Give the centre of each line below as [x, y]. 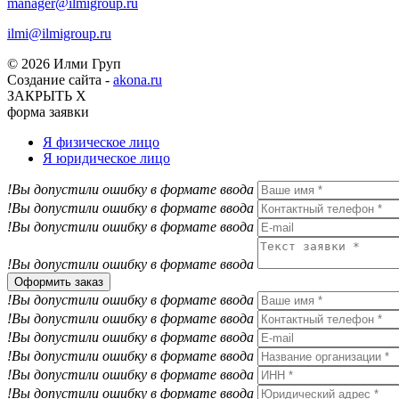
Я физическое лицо [101, 142]
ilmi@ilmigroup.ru [59, 33]
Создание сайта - [60, 80]
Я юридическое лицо [106, 158]
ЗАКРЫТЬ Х [47, 96]
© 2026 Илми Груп [64, 64]
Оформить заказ [59, 282]
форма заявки [48, 112]
